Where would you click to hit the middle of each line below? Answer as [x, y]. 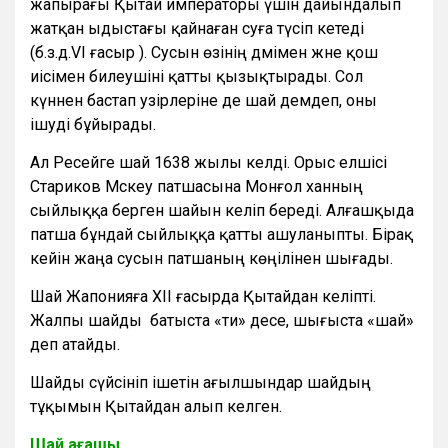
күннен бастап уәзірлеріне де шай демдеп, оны [203, 101]
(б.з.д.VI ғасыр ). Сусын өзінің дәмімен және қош [204, 53]
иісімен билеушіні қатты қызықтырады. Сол [196, 77]
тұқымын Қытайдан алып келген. [158, 407]
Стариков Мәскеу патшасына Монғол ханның [196, 187]
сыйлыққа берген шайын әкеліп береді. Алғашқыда [222, 211]
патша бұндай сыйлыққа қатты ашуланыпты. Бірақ [221, 235]
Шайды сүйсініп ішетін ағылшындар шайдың [200, 383]
